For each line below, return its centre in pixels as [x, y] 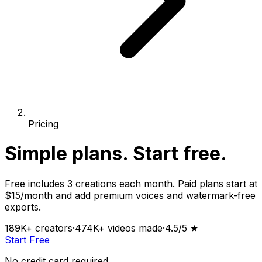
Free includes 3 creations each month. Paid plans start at [131, 183]
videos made [134, 228]
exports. [23, 207]
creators [52, 228]
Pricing [43, 124]
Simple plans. [66, 154]
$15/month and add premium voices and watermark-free [130, 195]
